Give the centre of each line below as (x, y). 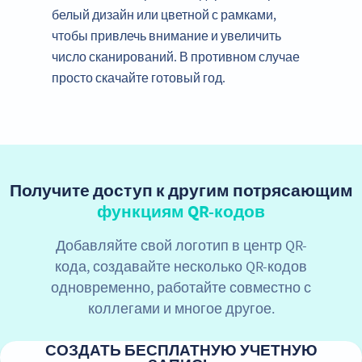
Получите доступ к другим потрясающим (181, 190)
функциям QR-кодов (181, 211)
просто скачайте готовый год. (139, 77)
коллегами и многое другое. (181, 308)
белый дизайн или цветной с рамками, (164, 14)
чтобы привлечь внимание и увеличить (166, 35)
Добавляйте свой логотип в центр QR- (181, 245)
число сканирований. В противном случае (176, 56)
